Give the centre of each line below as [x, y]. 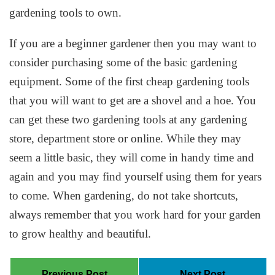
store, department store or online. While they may [126, 139]
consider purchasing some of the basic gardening [124, 63]
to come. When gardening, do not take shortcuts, [124, 196]
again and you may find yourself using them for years [136, 177]
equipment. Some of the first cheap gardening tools [130, 82]
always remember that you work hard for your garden [135, 215]
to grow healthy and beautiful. [80, 234]
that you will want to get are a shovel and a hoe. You [133, 101]
